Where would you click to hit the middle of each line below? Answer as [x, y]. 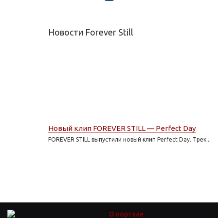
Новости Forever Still [91, 32]
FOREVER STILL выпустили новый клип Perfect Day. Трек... [129, 140]
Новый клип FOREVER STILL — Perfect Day [122, 128]
